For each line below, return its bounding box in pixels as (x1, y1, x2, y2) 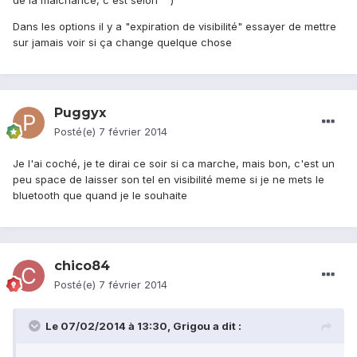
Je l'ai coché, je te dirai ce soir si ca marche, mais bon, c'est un (13, 157, 335, 171)
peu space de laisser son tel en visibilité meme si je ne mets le (13, 173, 324, 186)
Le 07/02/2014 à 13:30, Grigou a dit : (45, 320, 241, 333)
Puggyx (54, 105, 106, 121)
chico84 (54, 258, 110, 274)
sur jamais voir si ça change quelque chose (13, 36, 232, 49)
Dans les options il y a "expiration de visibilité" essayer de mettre (13, 20, 336, 33)
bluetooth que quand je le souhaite (13, 189, 187, 202)
